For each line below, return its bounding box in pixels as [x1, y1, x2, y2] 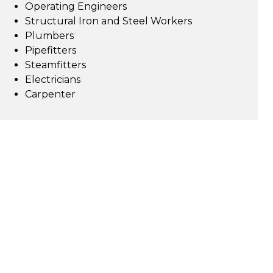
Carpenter [25, 88, 76, 100]
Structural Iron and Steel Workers [25, 15, 192, 27]
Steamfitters [25, 59, 86, 71]
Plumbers [25, 30, 74, 41]
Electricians [25, 74, 80, 85]
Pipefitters [25, 44, 76, 56]
